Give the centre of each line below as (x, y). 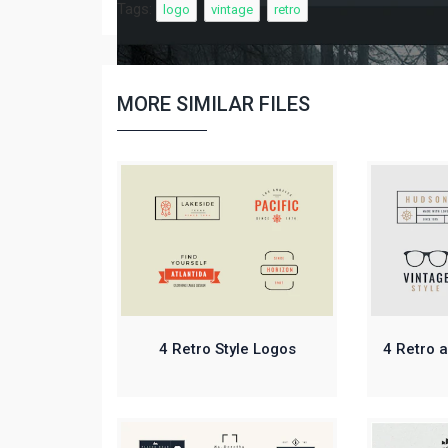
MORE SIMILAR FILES (213, 104)
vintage (232, 9)
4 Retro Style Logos (227, 349)
